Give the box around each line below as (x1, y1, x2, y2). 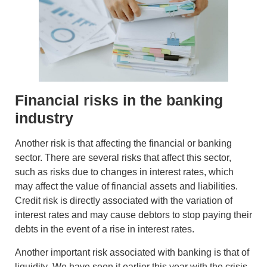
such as (15, 167, 50, 178)
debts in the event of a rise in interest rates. (15, 224, 194, 235)
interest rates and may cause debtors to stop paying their (15, 210, 252, 221)
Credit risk (15, 195, 58, 206)
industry (15, 110, 73, 127)
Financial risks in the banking (15, 92, 223, 109)
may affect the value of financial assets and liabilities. (15, 181, 238, 192)
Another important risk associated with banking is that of (15, 247, 249, 257)
